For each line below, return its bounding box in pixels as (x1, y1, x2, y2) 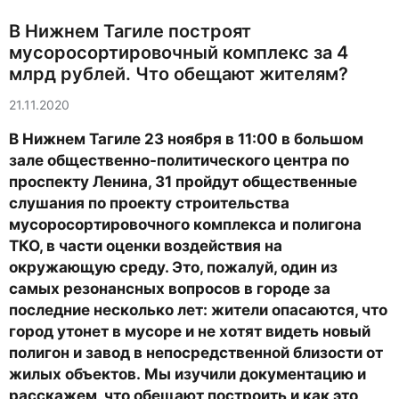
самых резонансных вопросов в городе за (9, 280, 330, 297)
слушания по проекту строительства (9, 194, 289, 212)
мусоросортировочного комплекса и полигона (9, 216, 362, 233)
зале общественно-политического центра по (9, 151, 349, 169)
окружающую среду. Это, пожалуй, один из (9, 258, 338, 276)
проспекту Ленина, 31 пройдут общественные (9, 173, 357, 191)
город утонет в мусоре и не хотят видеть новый (9, 322, 370, 340)
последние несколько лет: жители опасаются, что (9, 301, 387, 319)
